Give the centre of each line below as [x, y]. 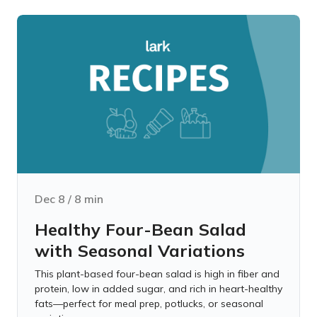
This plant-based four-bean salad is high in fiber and [157, 274]
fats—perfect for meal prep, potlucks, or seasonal [149, 304]
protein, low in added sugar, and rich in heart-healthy [158, 289]
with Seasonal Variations [140, 250]
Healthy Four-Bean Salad [140, 229]
